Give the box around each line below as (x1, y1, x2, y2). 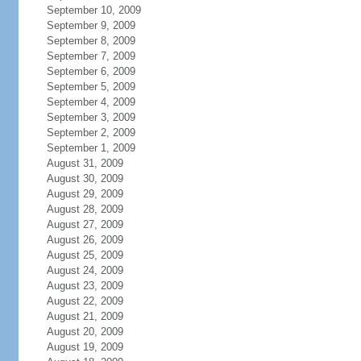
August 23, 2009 (46, 280, 123, 292)
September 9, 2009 (46, 19, 135, 31)
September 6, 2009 (46, 65, 135, 77)
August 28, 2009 (46, 203, 123, 215)
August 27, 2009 (46, 218, 123, 230)
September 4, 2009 (46, 96, 135, 108)
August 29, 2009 (46, 188, 123, 200)
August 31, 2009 (46, 157, 123, 169)
